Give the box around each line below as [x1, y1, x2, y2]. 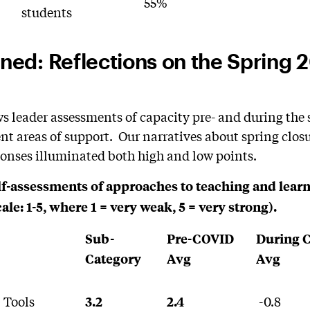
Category [85, 250, 142, 267]
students [21, 3, 73, 21]
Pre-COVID [167, 230, 235, 247]
